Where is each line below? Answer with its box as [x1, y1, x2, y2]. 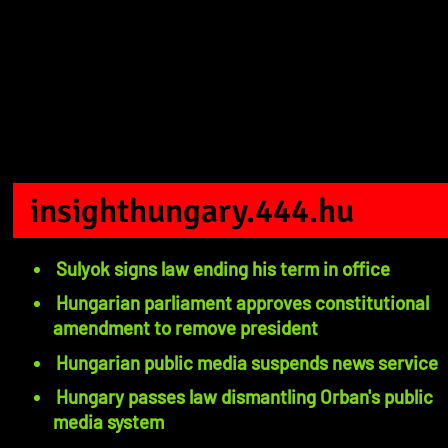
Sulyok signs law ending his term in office [56, 257, 391, 281]
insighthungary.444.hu [29, 189, 354, 232]
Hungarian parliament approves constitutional [56, 291, 430, 315]
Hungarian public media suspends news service [56, 350, 439, 374]
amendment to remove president [53, 316, 319, 340]
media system [53, 410, 165, 434]
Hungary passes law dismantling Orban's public [56, 385, 434, 409]
